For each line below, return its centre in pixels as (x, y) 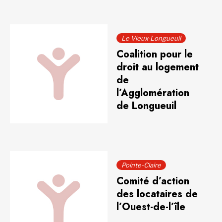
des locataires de (157, 194)
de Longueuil (147, 106)
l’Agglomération (153, 93)
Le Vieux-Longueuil (151, 38)
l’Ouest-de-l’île (151, 207)
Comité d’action (153, 181)
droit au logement (158, 67)
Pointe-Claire (141, 165)
